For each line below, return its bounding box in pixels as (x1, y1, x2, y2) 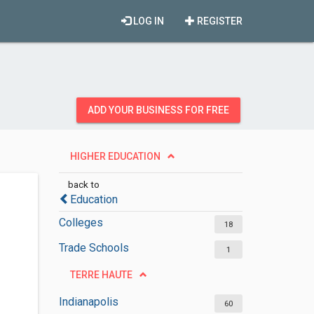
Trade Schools (58, 241, 129, 254)
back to (67, 179, 100, 190)
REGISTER (195, 15, 243, 27)
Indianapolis (58, 295, 118, 308)
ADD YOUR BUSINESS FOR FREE (88, 104, 229, 116)
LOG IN (131, 15, 164, 27)
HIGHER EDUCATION (69, 151, 161, 162)
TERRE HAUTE (69, 269, 132, 280)
